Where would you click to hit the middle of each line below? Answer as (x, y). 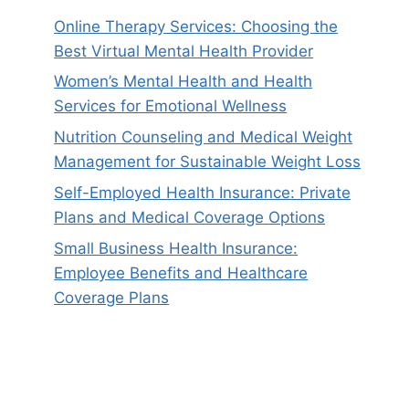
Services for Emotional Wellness (171, 106)
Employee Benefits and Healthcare (181, 273)
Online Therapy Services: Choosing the (196, 26)
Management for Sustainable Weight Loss (208, 162)
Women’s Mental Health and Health (184, 82)
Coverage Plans (112, 297)
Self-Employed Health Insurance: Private (203, 192)
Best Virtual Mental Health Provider (184, 51)
